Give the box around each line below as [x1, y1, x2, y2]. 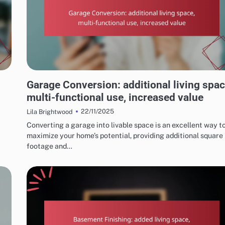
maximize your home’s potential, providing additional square [27, 131, 223, 140]
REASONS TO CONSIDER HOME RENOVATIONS [31, 71, 144, 77]
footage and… [27, 141, 72, 150]
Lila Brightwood [27, 107, 73, 116]
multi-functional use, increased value [27, 90, 203, 103]
